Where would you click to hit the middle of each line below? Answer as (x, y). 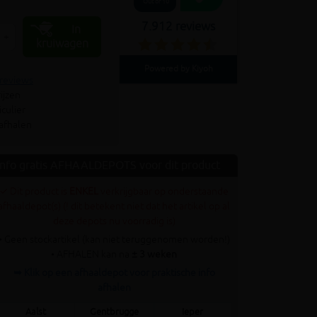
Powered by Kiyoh (178, 69)
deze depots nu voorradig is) (114, 221)
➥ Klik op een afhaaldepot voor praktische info (114, 273)
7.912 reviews (178, 26)
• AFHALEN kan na (91, 254)
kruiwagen (62, 44)
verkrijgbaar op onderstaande (165, 191)
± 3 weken (154, 254)
